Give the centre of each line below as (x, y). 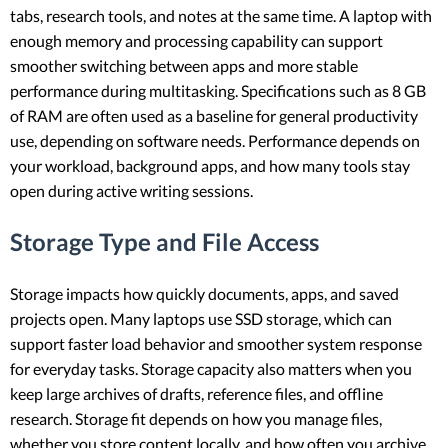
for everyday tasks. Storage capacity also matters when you (211, 368)
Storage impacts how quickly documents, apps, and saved (204, 293)
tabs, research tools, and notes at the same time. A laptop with (221, 15)
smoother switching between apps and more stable (184, 65)
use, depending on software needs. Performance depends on (215, 140)
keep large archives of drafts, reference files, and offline (196, 393)
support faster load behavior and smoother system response (216, 343)
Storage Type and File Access (164, 241)
